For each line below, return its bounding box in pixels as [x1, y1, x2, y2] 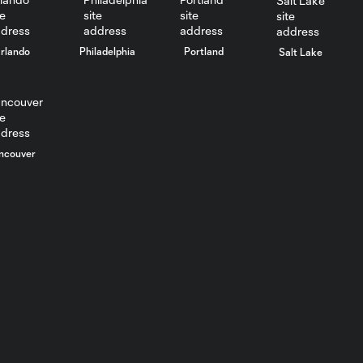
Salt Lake [278, 46, 322, 58]
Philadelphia [79, 45, 136, 57]
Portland [184, 45, 224, 57]
